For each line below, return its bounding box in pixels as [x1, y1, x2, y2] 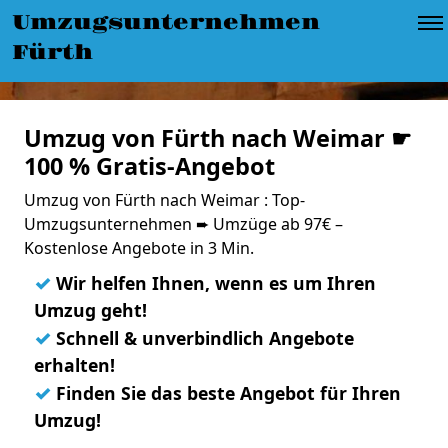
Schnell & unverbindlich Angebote [51, 326, 354, 350]
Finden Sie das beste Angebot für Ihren [51, 381, 401, 405]
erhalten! [34, 353, 115, 377]
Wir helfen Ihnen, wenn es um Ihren [51, 271, 376, 295]
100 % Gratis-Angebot [24, 150, 275, 182]
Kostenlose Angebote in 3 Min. [24, 237, 254, 259]
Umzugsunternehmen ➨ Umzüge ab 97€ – [24, 213, 343, 235]
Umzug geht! [34, 298, 147, 322]
